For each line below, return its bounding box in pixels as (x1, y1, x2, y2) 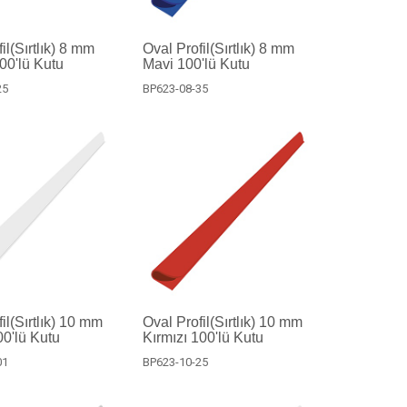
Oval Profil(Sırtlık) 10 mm (142, 314, 303, 330)
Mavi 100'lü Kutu (142, 55, 250, 72)
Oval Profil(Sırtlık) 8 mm (142, 40, 294, 56)
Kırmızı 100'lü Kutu (142, 330, 263, 345)
